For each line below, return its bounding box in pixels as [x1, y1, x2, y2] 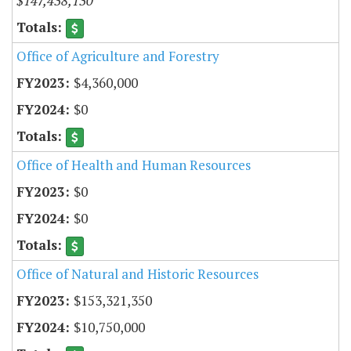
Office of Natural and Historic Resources [16, 265, 259, 284]
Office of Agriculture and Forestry [16, 46, 219, 65]
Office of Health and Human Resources [16, 156, 251, 175]
